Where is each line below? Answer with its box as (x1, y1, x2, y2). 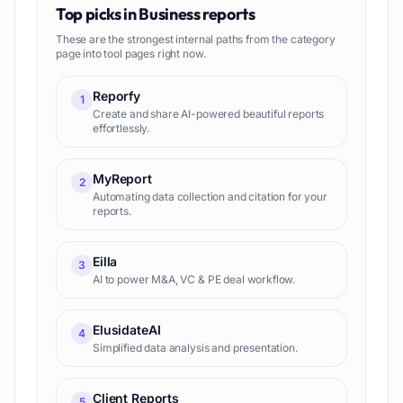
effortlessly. (93, 121, 150, 135)
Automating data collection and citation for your (93, 190, 327, 203)
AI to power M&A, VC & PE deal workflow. (93, 273, 296, 286)
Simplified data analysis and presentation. (93, 341, 298, 354)
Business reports (139, 4, 255, 24)
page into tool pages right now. (56, 47, 206, 60)
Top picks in (56, 4, 139, 24)
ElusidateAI (93, 322, 161, 337)
